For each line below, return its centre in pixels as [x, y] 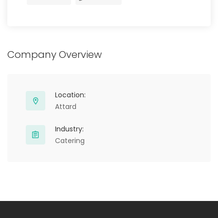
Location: [70, 95]
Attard [66, 107]
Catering [70, 141]
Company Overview [54, 54]
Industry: [69, 129]
